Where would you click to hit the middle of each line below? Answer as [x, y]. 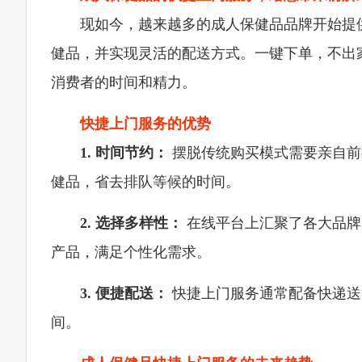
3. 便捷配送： [124, 293]
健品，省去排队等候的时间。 [145, 182]
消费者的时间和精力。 [124, 82]
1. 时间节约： [124, 153]
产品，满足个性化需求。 [131, 252]
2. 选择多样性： [131, 223]
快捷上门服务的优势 [145, 124]
